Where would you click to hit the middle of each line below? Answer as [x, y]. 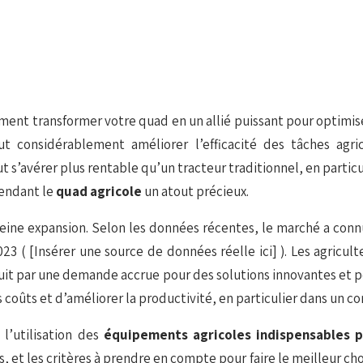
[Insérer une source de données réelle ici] [155, 251]
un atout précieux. [196, 191]
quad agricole [100, 191]
